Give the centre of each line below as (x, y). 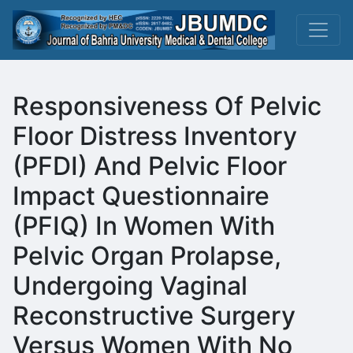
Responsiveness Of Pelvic (167, 106)
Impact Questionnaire (141, 196)
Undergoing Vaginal (130, 286)
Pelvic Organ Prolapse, (147, 256)
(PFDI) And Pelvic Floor (150, 166)
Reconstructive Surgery (154, 316)
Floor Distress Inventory (155, 136)
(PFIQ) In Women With (144, 226)
